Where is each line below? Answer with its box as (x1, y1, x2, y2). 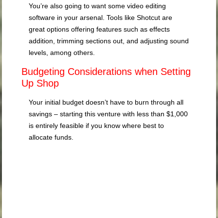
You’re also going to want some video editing (29, 2, 166, 10)
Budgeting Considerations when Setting (21, 66, 191, 77)
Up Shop (21, 78, 59, 89)
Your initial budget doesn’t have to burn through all (29, 98, 184, 107)
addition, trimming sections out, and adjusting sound (29, 37, 189, 45)
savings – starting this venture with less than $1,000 (29, 110, 188, 118)
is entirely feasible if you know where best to (29, 122, 164, 130)
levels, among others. (29, 49, 95, 57)
